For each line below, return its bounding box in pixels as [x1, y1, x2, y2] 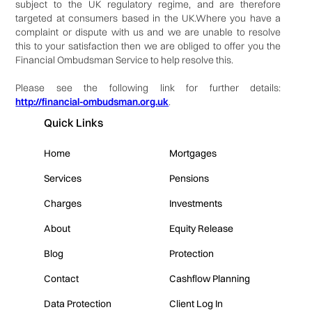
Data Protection [43, 297, 111, 311]
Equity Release [169, 222, 233, 235]
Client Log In [169, 297, 223, 311]
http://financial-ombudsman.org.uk [15, 95, 169, 109]
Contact [43, 272, 79, 286]
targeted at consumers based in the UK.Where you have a [15, 12, 281, 25]
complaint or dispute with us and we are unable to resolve [15, 26, 281, 39]
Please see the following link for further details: [15, 81, 281, 95]
